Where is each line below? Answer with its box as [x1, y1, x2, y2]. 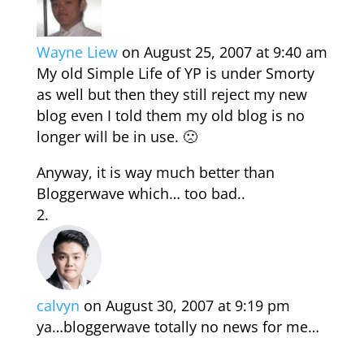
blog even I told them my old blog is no [36, 106, 305, 125]
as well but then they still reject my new [36, 84, 307, 104]
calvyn [36, 296, 80, 315]
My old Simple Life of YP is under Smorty [36, 63, 314, 83]
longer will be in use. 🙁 [36, 127, 197, 146]
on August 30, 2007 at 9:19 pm [83, 296, 290, 315]
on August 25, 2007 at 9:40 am [121, 42, 327, 62]
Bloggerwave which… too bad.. [36, 184, 245, 203]
